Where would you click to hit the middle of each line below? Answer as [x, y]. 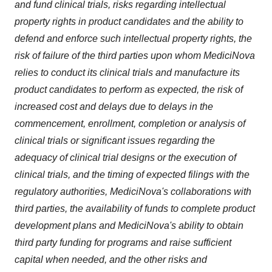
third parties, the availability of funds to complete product [135, 209]
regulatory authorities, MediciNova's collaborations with [133, 192]
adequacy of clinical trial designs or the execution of [125, 158]
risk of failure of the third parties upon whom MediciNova [135, 56]
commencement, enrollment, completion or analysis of [130, 124]
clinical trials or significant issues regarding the [115, 141]
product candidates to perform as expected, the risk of [129, 90]
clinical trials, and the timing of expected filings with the [132, 175]
